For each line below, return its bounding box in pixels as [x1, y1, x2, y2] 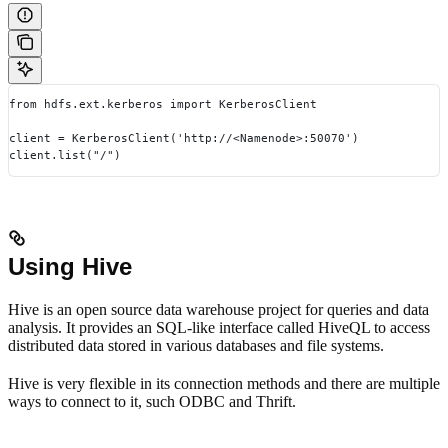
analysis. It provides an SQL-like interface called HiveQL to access [8, 318, 430, 336]
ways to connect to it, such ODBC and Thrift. [8, 392, 296, 410]
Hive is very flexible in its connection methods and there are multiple [8, 374, 440, 392]
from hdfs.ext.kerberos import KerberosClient [9, 97, 317, 112]
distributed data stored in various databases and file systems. [8, 336, 384, 354]
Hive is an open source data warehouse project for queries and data [8, 300, 429, 318]
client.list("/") [9, 148, 121, 163]
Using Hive [8, 252, 132, 280]
